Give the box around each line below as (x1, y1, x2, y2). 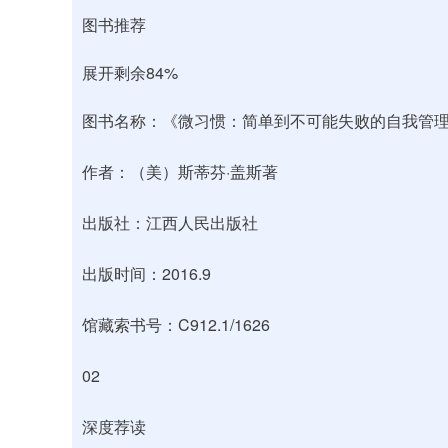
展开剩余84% (82, 61, 178, 84)
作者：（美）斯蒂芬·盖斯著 (82, 160, 278, 183)
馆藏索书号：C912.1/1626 (82, 313, 270, 336)
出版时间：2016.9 (82, 262, 211, 285)
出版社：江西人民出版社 (82, 211, 258, 234)
